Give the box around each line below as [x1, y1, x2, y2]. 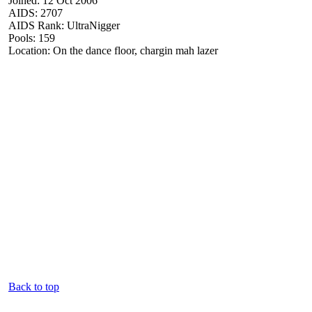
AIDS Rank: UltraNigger [8, 19, 120, 31]
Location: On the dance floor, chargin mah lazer [8, 44, 218, 56]
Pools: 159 [8, 31, 55, 44]
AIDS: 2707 [8, 6, 63, 19]
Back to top [8, 280, 59, 292]
